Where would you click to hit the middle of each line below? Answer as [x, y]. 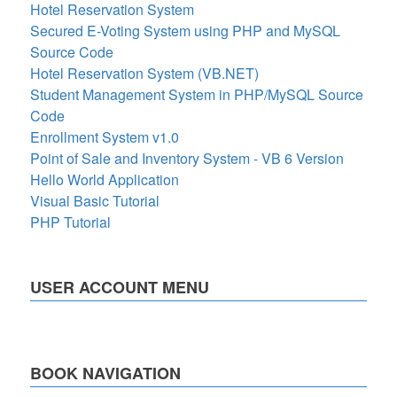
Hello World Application [105, 179]
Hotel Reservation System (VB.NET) [144, 73]
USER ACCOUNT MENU [120, 287]
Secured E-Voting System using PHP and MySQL [185, 30]
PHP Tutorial [70, 222]
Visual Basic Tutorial [95, 200]
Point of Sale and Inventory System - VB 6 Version [187, 158]
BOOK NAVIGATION [105, 373]
